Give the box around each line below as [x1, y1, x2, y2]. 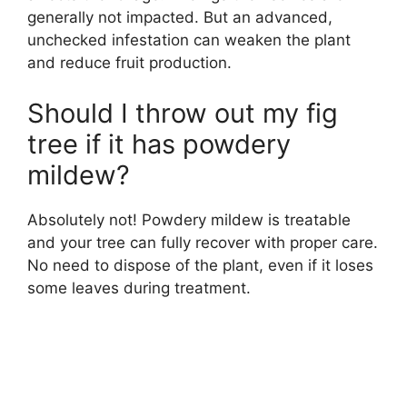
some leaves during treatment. [27, 278, 251, 297]
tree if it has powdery [27, 127, 291, 160]
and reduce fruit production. [27, 54, 232, 73]
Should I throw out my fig [27, 96, 338, 129]
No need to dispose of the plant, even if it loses [27, 255, 373, 274]
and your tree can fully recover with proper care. [27, 233, 378, 252]
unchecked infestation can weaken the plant [27, 31, 351, 50]
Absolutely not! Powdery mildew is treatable [27, 210, 351, 229]
